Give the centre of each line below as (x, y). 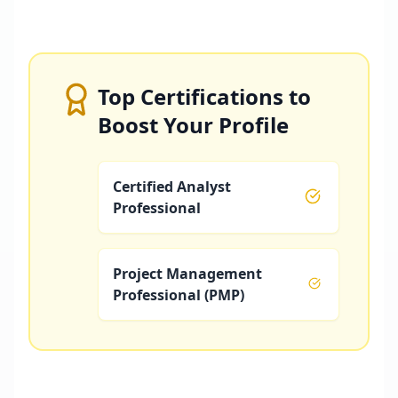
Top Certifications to (204, 96)
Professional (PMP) (179, 295)
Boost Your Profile (193, 124)
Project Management (187, 273)
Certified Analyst (172, 186)
